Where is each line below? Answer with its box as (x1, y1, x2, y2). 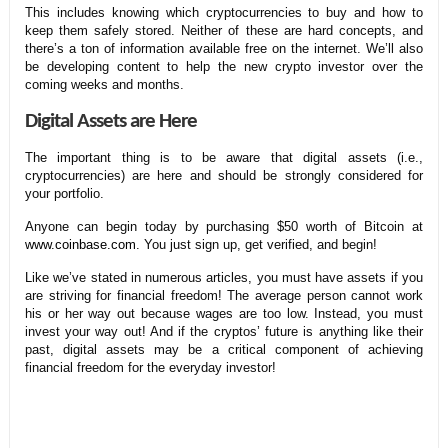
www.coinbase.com (24, 236, 136, 252)
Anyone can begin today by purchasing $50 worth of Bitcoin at (24, 218, 424, 234)
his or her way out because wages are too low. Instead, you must (24, 305, 424, 321)
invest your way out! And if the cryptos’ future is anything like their (24, 323, 424, 339)
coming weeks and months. (24, 76, 184, 92)
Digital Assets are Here (24, 110, 197, 132)
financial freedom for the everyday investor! (24, 359, 276, 375)
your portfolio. (24, 185, 104, 201)
